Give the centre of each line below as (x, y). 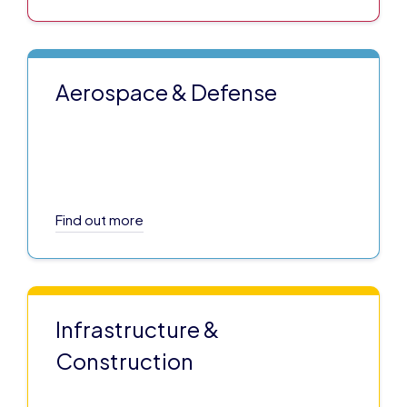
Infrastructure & (137, 329)
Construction (124, 361)
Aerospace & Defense (166, 92)
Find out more (99, 220)
